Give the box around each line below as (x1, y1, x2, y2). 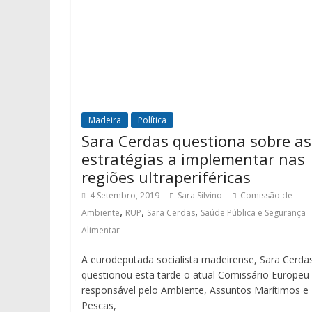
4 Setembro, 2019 (90, 189, 159, 202)
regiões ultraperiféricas (81, 166, 251, 188)
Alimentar (81, 224, 120, 237)
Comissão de (240, 189, 292, 202)
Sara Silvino (178, 189, 222, 202)
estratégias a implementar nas (81, 148, 305, 170)
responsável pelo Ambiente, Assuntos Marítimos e (81, 283, 309, 297)
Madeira (88, 114, 121, 127)
